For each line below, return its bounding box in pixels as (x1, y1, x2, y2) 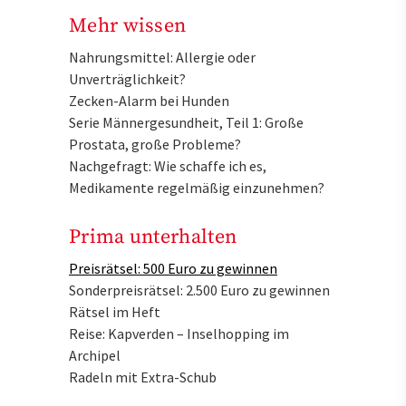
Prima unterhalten (69, 224, 237, 249)
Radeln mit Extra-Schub (69, 367, 217, 386)
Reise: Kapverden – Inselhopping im (69, 324, 289, 343)
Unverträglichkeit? (69, 70, 186, 89)
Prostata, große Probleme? (69, 135, 241, 154)
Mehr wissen (69, 14, 187, 39)
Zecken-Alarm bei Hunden (69, 92, 229, 111)
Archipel (69, 345, 121, 364)
